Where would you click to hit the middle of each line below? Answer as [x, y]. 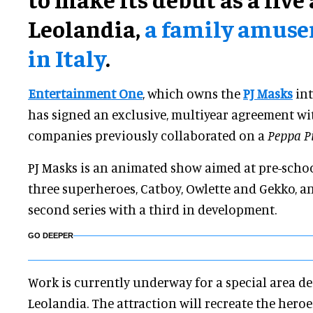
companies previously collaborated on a [148, 136]
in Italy [67, 58]
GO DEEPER [51, 236]
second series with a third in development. [152, 210]
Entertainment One [85, 94]
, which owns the [193, 94]
